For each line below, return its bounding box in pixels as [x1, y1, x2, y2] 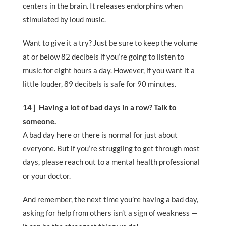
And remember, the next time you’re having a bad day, [23, 195, 198, 204]
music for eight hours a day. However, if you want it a [23, 66, 195, 75]
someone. [23, 117, 56, 126]
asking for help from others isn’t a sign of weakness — [23, 208, 197, 218]
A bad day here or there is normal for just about [23, 130, 178, 140]
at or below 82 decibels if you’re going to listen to [23, 52, 184, 62]
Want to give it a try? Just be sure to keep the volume [23, 38, 198, 48]
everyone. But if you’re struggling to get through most [23, 144, 200, 153]
